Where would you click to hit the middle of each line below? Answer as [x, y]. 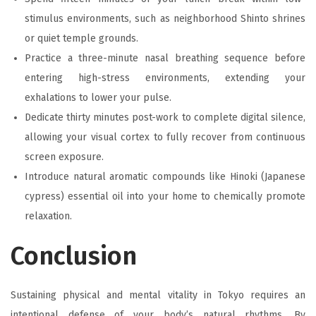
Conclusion [74, 256]
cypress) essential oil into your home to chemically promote [165, 196]
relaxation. [48, 216]
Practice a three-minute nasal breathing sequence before [165, 58]
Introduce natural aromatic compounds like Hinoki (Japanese [165, 176]
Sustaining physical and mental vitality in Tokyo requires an [158, 295]
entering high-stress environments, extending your [165, 78]
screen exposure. [64, 157]
